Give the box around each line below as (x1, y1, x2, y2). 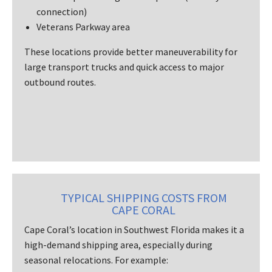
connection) (36, 5, 87, 18)
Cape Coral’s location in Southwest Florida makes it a (24, 223, 244, 236)
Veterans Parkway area (36, 20, 130, 33)
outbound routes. (24, 75, 96, 88)
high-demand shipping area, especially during (24, 238, 212, 251)
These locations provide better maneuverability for (24, 45, 237, 58)
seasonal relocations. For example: (24, 253, 168, 266)
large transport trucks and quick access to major (24, 60, 224, 73)
